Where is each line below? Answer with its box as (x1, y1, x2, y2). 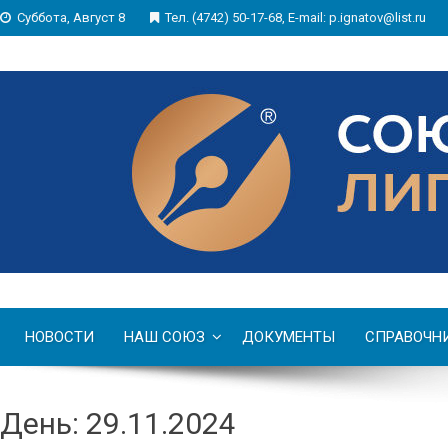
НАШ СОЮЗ (124, 327, 205, 346)
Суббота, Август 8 (17, 10, 125, 25)
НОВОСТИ (25, 327, 94, 346)
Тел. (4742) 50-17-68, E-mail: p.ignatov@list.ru (165, 10, 426, 25)
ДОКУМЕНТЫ (242, 327, 336, 346)
